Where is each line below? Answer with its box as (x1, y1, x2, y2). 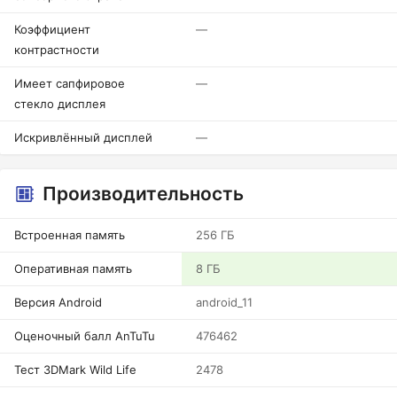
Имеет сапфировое (14, 76, 125, 90)
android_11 (196, 295, 253, 309)
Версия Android (14, 295, 102, 309)
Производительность (43, 183, 244, 205)
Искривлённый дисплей (14, 130, 152, 144)
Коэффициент (14, 22, 90, 36)
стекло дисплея (14, 97, 105, 111)
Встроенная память (14, 228, 125, 242)
